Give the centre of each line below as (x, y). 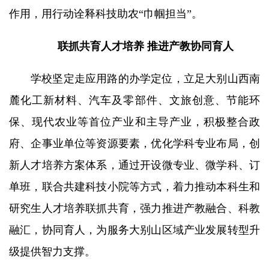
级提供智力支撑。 (52, 251)
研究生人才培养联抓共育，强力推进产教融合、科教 (134, 208)
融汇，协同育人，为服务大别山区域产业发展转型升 (134, 230)
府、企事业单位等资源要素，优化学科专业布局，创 (134, 143)
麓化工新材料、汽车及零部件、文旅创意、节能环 (134, 100)
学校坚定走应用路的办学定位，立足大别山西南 (145, 78)
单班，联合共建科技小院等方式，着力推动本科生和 (134, 186)
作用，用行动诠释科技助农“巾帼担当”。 (106, 14)
